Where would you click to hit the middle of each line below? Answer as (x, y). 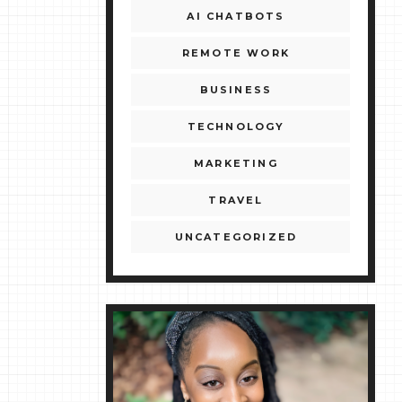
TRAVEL (236, 201)
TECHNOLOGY (236, 127)
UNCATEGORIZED (236, 237)
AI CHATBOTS (236, 17)
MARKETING (236, 164)
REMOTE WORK (236, 53)
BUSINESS (236, 90)
